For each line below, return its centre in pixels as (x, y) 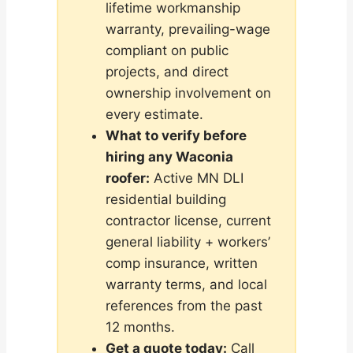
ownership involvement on (188, 93)
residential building (165, 200)
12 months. (140, 327)
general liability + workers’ (188, 242)
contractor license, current (188, 221)
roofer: (127, 178)
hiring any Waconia (169, 157)
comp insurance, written (181, 264)
